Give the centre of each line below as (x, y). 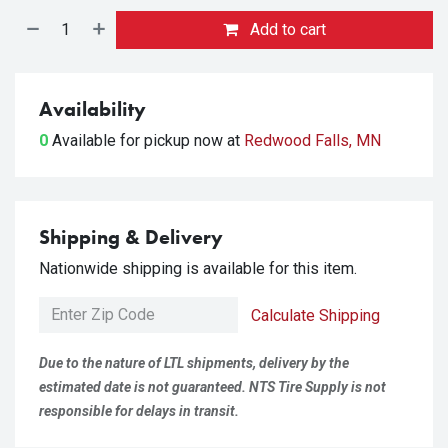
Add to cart (286, 29)
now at (219, 140)
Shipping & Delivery (131, 237)
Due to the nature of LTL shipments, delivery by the (194, 363)
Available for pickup (123, 140)
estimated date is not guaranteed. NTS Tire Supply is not (212, 387)
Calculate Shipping (315, 315)
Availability (92, 109)
